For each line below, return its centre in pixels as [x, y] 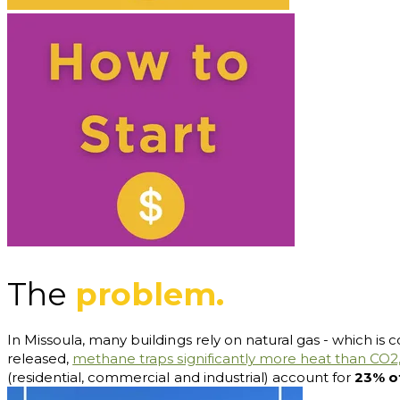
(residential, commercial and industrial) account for [181, 377]
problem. [150, 294]
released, [40, 358]
